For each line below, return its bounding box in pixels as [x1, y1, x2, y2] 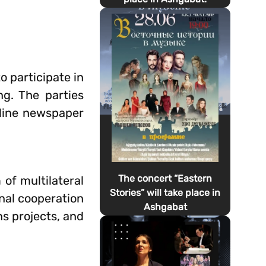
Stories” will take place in [110, 187, 221, 198]
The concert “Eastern [118, 173, 213, 184]
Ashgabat [143, 201, 187, 213]
